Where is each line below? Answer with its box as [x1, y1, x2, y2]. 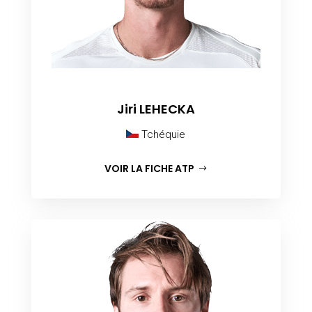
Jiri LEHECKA [116, 100, 195, 118]
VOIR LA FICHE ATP [104, 162, 195, 176]
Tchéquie [139, 128, 186, 141]
